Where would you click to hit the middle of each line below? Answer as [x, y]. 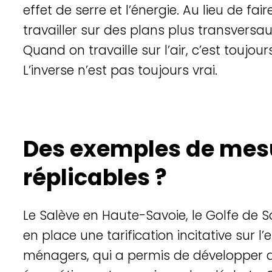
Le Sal [40, 215]
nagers [65, 255]
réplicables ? [95, 177]
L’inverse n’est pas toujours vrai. [120, 70]
